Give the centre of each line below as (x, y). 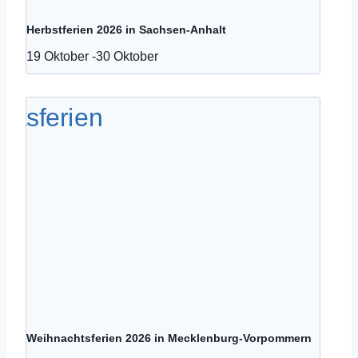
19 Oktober (58, 56)
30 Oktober (127, 56)
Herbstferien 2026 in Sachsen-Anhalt (126, 29)
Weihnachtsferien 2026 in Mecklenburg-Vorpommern (169, 338)
